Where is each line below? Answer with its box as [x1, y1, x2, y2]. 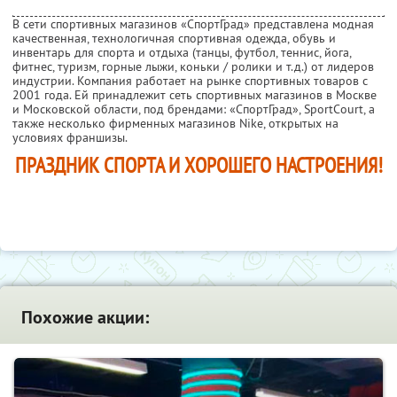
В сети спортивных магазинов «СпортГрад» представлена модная [12, 15, 374, 32]
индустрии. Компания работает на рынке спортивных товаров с [12, 72, 368, 89]
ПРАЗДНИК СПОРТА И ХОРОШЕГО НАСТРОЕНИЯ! [14, 151, 383, 179]
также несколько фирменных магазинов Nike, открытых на [12, 114, 339, 131]
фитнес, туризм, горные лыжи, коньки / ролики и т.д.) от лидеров [12, 58, 374, 74]
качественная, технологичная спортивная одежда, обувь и [12, 29, 336, 46]
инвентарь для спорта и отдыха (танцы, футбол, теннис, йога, [12, 43, 351, 60]
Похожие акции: [21, 305, 149, 329]
